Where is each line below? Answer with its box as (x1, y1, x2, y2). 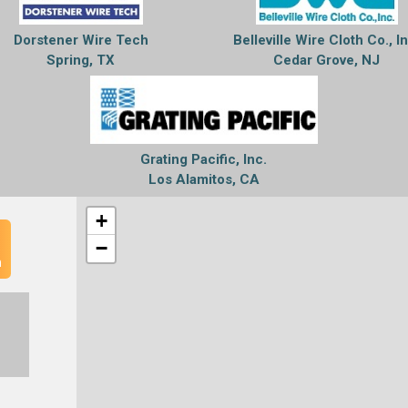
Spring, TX (46, 52, 116, 68)
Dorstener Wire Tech (13, 32, 148, 48)
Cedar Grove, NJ (273, 52, 381, 68)
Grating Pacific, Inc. (140, 151, 268, 168)
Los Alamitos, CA (148, 171, 260, 188)
